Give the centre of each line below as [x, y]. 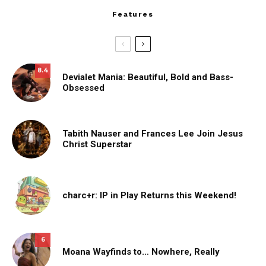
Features [133, 14]
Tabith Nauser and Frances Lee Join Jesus [153, 134]
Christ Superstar [97, 145]
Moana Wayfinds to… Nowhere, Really [141, 252]
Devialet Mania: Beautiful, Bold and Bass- [148, 77]
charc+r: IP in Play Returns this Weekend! [149, 196]
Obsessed [83, 88]
